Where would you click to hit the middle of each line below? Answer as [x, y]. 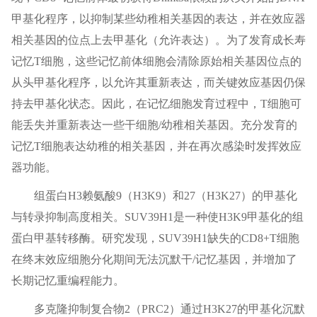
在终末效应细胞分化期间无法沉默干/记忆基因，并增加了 [154, 260]
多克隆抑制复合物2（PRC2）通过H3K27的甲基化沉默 [169, 309]
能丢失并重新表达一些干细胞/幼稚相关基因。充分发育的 [154, 125]
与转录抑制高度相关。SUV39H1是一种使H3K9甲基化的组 [157, 217]
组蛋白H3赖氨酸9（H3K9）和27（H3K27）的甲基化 [165, 196]
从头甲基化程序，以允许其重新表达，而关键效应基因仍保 [158, 83]
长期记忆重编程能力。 [68, 281]
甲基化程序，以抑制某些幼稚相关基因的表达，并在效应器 [158, 19]
